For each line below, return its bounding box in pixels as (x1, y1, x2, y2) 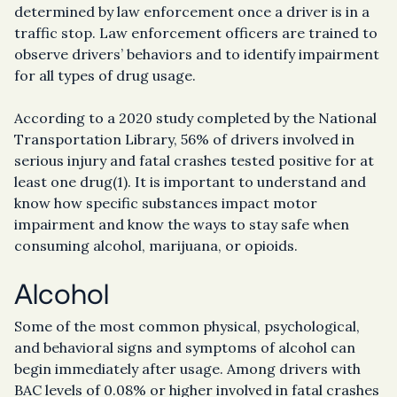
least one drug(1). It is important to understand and (14, 173, 366, 191)
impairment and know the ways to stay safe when (14, 215, 349, 233)
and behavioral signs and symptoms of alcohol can (14, 339, 355, 356)
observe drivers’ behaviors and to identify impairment (14, 45, 379, 63)
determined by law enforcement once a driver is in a (14, 3, 370, 20)
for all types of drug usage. (14, 66, 196, 84)
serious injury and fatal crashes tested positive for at (14, 152, 374, 169)
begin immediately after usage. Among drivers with (14, 360, 361, 378)
